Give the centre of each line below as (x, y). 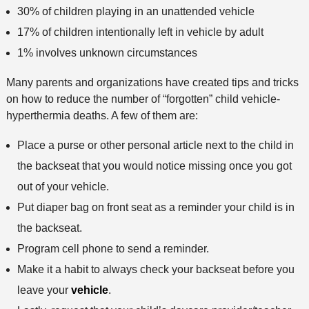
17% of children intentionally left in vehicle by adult (140, 32)
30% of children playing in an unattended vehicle (136, 11)
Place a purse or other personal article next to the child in (155, 145)
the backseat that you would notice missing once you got (154, 166)
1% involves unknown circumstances (107, 52)
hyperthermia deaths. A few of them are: (102, 115)
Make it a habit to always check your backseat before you (156, 269)
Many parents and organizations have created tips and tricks (152, 82)
